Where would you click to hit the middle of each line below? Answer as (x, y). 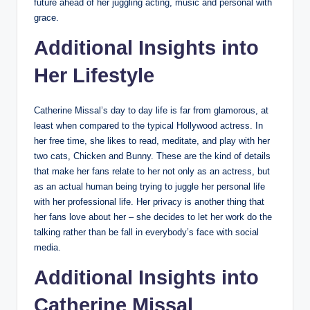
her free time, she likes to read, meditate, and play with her (152, 140)
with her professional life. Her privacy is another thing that (149, 201)
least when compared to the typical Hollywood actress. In (148, 125)
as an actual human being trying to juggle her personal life (149, 186)
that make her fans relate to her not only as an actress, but (152, 171)
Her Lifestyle (94, 75)
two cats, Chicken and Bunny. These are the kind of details (152, 156)
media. (47, 247)
